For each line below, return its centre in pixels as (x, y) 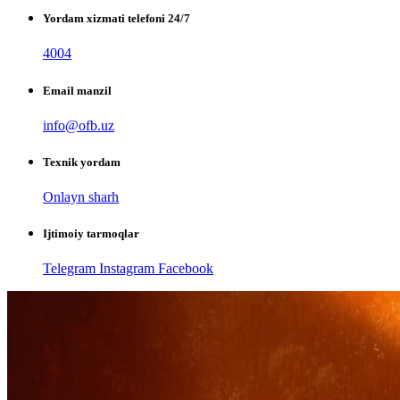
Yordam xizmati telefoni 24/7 (117, 19)
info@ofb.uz (79, 125)
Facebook (186, 269)
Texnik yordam (82, 162)
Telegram (69, 269)
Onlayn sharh (81, 197)
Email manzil (77, 90)
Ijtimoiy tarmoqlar (91, 234)
